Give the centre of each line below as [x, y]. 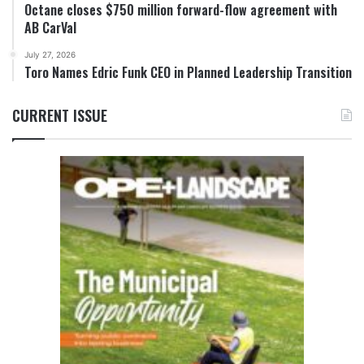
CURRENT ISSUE [60, 115]
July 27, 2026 [50, 54]
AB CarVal [50, 27]
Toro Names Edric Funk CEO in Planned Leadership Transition [188, 72]
